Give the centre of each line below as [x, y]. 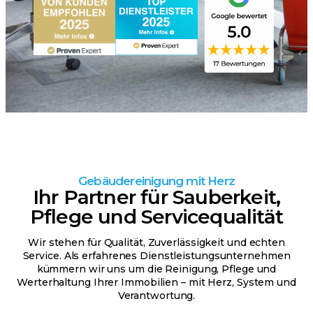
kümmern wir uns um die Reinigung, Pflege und [156, 269]
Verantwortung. [156, 295]
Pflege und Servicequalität [156, 216]
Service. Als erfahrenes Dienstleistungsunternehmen [156, 255]
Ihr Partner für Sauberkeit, [156, 197]
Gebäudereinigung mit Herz [156, 181]
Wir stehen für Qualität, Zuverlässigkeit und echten [156, 242]
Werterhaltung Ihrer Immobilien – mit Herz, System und [156, 282]
